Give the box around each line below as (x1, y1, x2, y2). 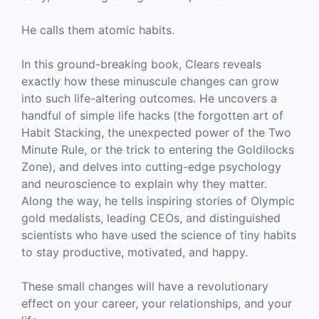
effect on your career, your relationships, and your (21, 296, 292, 311)
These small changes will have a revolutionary (21, 279, 268, 294)
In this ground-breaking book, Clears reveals (21, 57, 261, 72)
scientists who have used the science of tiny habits (21, 228, 296, 243)
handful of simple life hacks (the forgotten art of (21, 108, 283, 123)
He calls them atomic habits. (21, 23, 174, 38)
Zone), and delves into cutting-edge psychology (21, 159, 281, 174)
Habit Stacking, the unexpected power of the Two (21, 125, 291, 140)
